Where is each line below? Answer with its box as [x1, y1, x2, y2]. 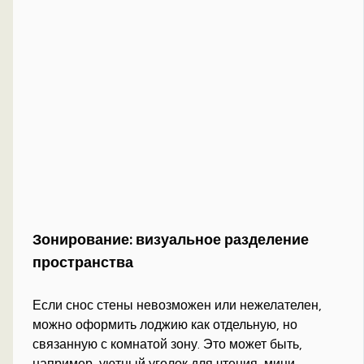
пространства [32, 253, 134, 271]
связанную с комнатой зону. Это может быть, [32, 336, 303, 352]
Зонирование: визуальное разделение [32, 230, 310, 249]
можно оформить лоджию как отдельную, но [32, 316, 298, 332]
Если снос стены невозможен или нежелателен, [32, 297, 323, 313]
